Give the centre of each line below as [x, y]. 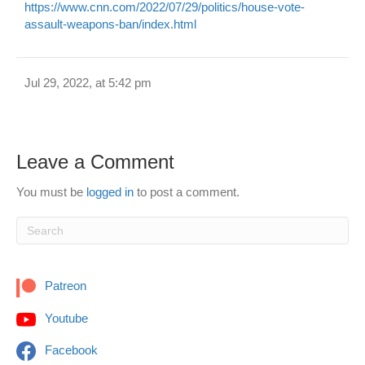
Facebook [70, 350]
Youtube [65, 318]
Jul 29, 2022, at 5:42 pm [88, 83]
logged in [110, 192]
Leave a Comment [95, 162]
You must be [51, 192]
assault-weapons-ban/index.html [110, 24]
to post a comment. [187, 192]
